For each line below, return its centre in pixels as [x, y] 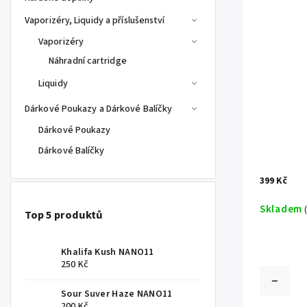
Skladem [281, 209]
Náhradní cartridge [88, 61]
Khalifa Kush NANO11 [108, 252]
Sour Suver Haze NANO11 [117, 294]
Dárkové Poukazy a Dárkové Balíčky [99, 109]
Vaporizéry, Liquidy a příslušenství [95, 21]
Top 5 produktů [64, 216]
